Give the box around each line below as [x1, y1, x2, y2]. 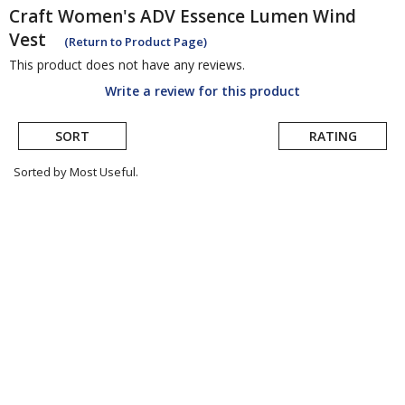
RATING [308, 127, 357, 146]
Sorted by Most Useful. [14, 164, 138, 181]
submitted [17, 218, 94, 240]
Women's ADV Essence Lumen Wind [58, 5, 356, 29]
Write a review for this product [105, 82, 300, 100]
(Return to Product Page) [64, 33, 207, 51]
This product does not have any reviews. [9, 56, 245, 74]
